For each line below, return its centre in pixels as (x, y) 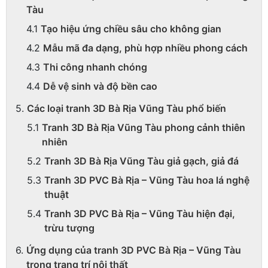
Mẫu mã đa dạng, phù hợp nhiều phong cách (145, 48)
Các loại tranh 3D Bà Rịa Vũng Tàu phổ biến (127, 108)
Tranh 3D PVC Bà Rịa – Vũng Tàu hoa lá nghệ (147, 180)
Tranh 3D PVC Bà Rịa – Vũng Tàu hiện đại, (140, 213)
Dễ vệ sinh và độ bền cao (100, 86)
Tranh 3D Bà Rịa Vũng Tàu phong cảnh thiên (144, 127)
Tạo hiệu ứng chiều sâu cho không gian (131, 28)
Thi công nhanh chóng (95, 67)
